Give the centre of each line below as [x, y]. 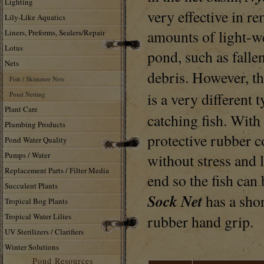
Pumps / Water [27, 155]
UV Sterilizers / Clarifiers [44, 232]
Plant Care [21, 109]
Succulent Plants [31, 186]
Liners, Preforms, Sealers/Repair [55, 32]
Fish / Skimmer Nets [37, 79]
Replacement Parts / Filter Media [57, 170]
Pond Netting [27, 94]
